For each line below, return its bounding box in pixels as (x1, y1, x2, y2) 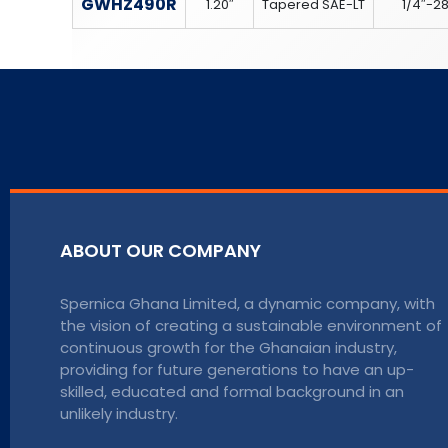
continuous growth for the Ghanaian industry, (60, 336, 397, 358)
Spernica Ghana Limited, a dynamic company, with (60, 292, 435, 314)
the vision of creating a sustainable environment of (60, 314, 442, 336)
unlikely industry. (60, 402, 178, 424)
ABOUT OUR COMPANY (60, 237, 261, 263)
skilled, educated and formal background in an (60, 380, 404, 402)
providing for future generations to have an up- (60, 358, 414, 380)
